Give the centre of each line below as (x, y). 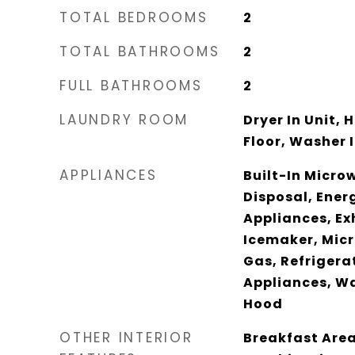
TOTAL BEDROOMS (134, 17)
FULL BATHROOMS (131, 85)
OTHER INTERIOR (126, 337)
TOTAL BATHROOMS (140, 51)
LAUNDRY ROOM (124, 119)
